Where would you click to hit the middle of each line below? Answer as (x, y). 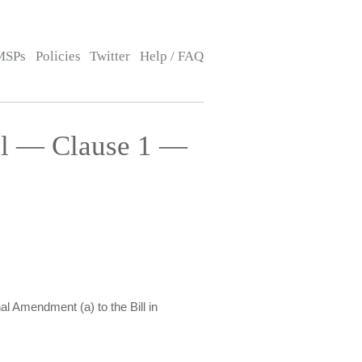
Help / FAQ (171, 56)
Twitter (110, 56)
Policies (58, 56)
